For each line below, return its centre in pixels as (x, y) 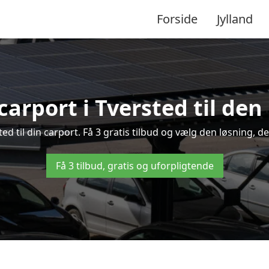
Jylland (235, 19)
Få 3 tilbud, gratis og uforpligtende (134, 166)
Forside (177, 19)
